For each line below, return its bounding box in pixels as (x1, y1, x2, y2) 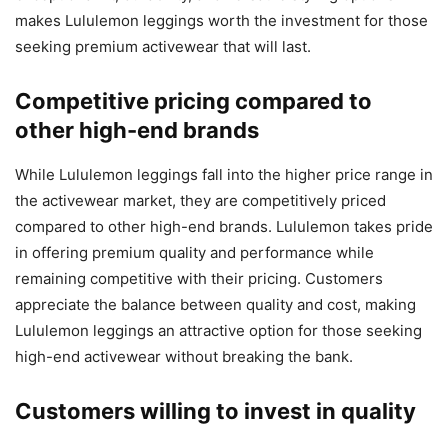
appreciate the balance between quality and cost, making (15, 294, 416, 314)
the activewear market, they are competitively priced (15, 190, 386, 210)
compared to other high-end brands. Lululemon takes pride (15, 216, 433, 236)
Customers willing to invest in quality (15, 397, 416, 424)
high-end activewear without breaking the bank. (15, 346, 353, 366)
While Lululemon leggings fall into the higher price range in (15, 164, 433, 184)
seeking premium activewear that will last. (15, 36, 311, 56)
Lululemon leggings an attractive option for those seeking (15, 320, 422, 340)
